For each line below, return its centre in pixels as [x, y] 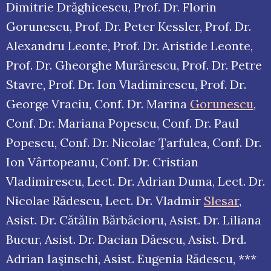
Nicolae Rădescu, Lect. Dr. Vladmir [105, 201]
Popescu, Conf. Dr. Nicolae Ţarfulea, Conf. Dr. [134, 143]
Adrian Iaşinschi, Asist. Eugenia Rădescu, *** [131, 259]
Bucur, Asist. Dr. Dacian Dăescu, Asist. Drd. [126, 240]
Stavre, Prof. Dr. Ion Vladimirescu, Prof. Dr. [126, 85]
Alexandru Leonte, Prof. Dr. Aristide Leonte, [129, 46]
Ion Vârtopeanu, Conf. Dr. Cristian [102, 162]
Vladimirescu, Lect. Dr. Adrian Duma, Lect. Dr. [135, 181]
